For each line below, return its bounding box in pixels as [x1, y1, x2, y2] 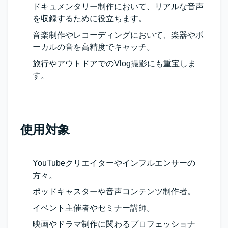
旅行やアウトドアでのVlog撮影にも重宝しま [33, 59, 196, 68]
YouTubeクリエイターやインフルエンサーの [33, 159, 195, 167]
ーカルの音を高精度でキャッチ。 [33, 43, 155, 51]
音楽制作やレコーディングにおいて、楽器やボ [33, 31, 204, 39]
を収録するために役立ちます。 [33, 14, 147, 23]
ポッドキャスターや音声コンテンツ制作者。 [33, 187, 195, 196]
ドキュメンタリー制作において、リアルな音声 [33, 2, 204, 11]
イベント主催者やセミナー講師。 [33, 204, 155, 212]
